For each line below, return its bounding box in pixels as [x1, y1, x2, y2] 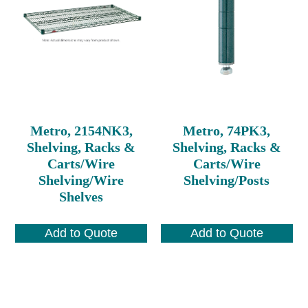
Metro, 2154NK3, [30, 122, 133, 138]
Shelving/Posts [184, 172, 270, 188]
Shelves [59, 188, 104, 204]
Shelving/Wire [38, 172, 124, 188]
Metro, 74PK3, [183, 122, 271, 138]
